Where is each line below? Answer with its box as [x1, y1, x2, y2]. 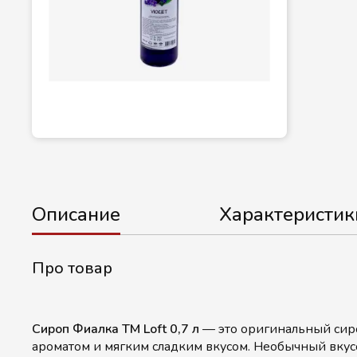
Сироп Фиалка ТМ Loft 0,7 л [32, 320, 202, 338]
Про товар [32, 257, 112, 279]
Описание [32, 202, 120, 227]
